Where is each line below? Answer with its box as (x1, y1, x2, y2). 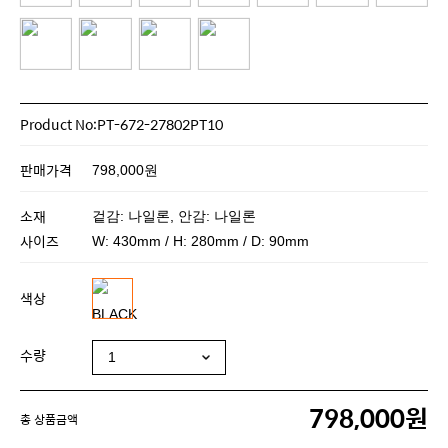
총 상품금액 (20, 409, 78, 428)
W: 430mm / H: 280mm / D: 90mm (92, 232, 309, 249)
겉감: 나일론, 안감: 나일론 (92, 207, 256, 224)
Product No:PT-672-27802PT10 (20, 112, 223, 135)
